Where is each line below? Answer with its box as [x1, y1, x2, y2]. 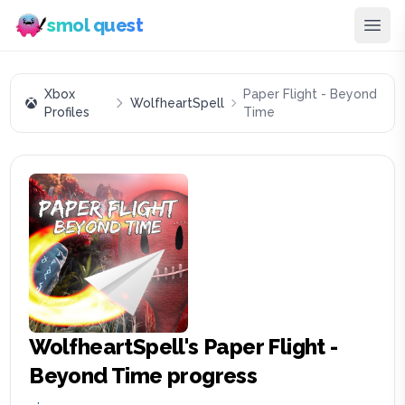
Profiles [44, 105, 90, 119]
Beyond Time [29, 363, 163, 389]
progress [162, 363, 258, 389]
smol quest [47, 14, 143, 36]
